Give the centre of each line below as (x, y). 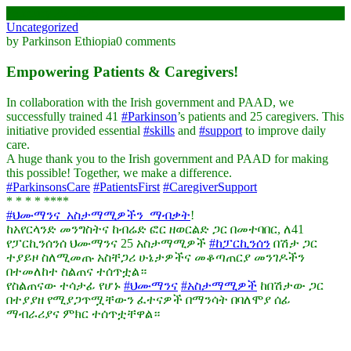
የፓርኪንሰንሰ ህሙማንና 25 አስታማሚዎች (108, 243)
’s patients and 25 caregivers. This (261, 116)
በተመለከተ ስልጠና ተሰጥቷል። (76, 271)
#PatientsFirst (127, 186)
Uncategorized (42, 27)
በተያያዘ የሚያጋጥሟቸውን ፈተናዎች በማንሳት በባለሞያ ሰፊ (148, 299)
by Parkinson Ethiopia (61, 42)
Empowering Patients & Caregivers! (122, 71)
